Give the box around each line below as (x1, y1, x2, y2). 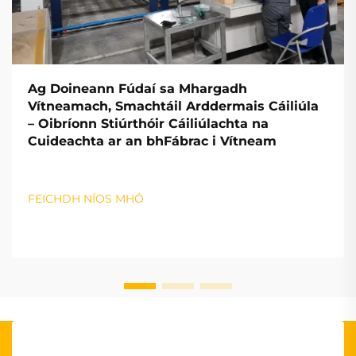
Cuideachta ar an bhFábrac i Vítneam (28, 133, 277, 149)
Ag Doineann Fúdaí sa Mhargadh (28, 81, 247, 97)
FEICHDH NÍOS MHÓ (28, 192, 144, 207)
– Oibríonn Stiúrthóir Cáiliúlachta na (28, 116, 269, 132)
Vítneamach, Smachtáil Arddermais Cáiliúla (28, 99, 319, 114)
